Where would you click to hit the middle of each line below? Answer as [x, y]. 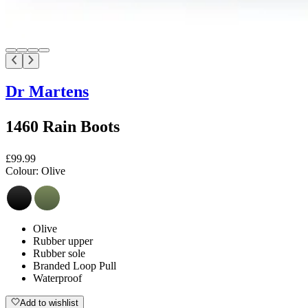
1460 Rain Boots [63, 126]
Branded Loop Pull [75, 265]
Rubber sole [59, 253]
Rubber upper [63, 241]
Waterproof [57, 278]
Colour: [22, 170]
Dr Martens [47, 91]
